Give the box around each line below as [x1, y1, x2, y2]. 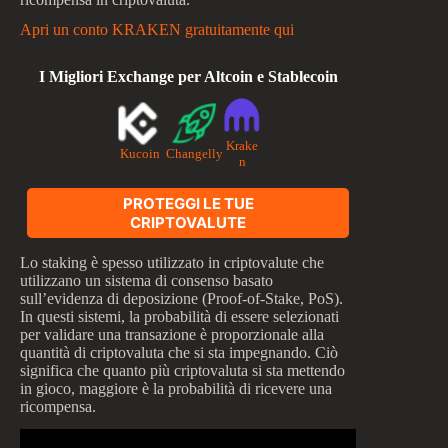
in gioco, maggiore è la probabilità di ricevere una [20, 379, 332, 397]
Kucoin [119, 146, 160, 162]
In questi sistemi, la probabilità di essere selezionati [20, 307, 339, 325]
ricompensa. [20, 397, 96, 415]
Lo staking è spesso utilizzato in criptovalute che [20, 253, 324, 271]
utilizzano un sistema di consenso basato [20, 271, 273, 289]
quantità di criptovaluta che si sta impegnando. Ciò [20, 343, 338, 361]
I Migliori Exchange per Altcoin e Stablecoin [38, 68, 338, 86]
